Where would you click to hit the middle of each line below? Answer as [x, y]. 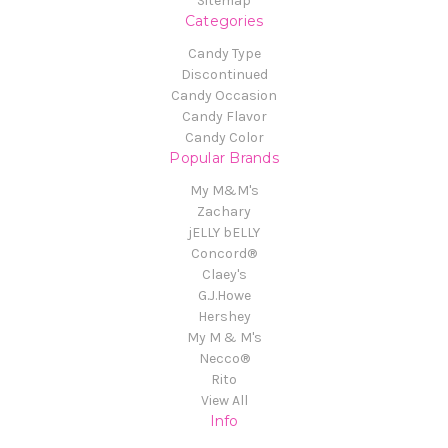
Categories [224, 20]
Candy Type [224, 53]
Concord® [224, 253]
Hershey [224, 316]
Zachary [224, 211]
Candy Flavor [224, 116]
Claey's [224, 274]
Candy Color [224, 137]
